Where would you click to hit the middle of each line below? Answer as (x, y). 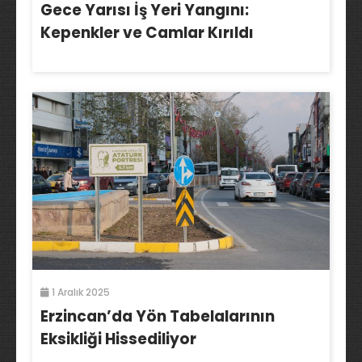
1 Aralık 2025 (80, 292)
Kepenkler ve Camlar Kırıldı (147, 33)
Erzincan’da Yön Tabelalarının (158, 316)
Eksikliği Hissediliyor (118, 339)
